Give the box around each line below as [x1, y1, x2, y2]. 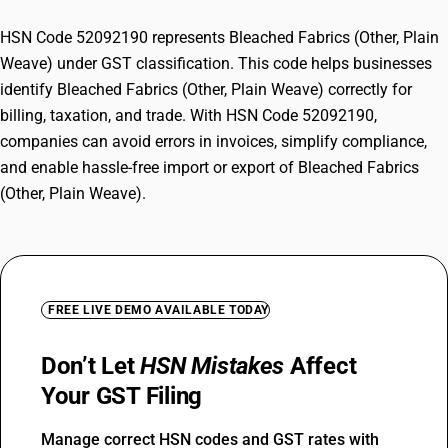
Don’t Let [41, 352, 141, 380]
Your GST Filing [41, 382, 203, 410]
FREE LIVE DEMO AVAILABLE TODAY [48, 303, 269, 317]
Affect [284, 352, 357, 380]
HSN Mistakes [140, 352, 285, 380]
